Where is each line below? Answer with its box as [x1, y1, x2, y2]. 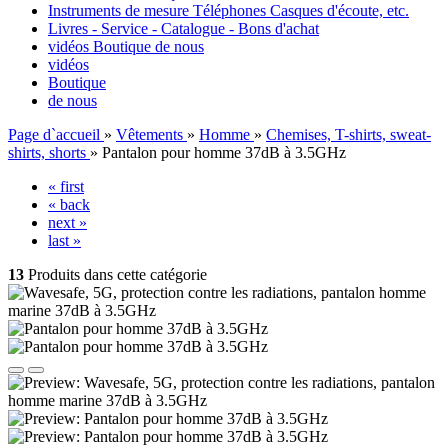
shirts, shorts [8, 144, 86, 161]
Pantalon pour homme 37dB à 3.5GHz [102, 144, 346, 161]
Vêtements [116, 126, 183, 143]
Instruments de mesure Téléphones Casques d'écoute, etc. [48, 2, 409, 19]
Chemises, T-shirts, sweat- [266, 126, 431, 143]
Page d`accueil [8, 126, 100, 143]
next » [48, 214, 87, 231]
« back [48, 196, 90, 213]
